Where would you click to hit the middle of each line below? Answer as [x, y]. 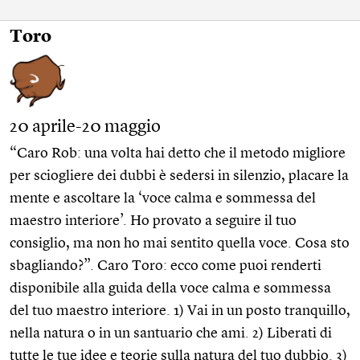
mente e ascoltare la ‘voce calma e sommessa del [163, 198]
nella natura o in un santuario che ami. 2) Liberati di [171, 333]
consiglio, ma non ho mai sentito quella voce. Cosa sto [180, 243]
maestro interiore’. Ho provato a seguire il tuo [153, 221]
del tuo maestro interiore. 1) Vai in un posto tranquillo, [180, 311]
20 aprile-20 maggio [85, 127]
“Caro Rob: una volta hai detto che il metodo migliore [178, 153]
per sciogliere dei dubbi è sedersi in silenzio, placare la [179, 176]
